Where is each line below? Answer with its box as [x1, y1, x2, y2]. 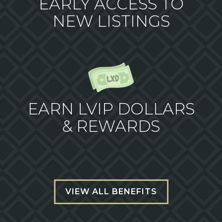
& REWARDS [62, 116, 160, 136]
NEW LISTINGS [52, 11, 170, 31]
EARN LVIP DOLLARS [27, 99, 195, 118]
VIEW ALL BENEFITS [65, 186, 157, 196]
